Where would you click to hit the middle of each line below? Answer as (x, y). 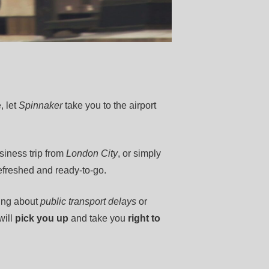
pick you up (42, 218)
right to (144, 218)
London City (92, 153)
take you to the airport (109, 105)
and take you (98, 218)
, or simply (139, 153)
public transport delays (88, 201)
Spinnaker (41, 105)
